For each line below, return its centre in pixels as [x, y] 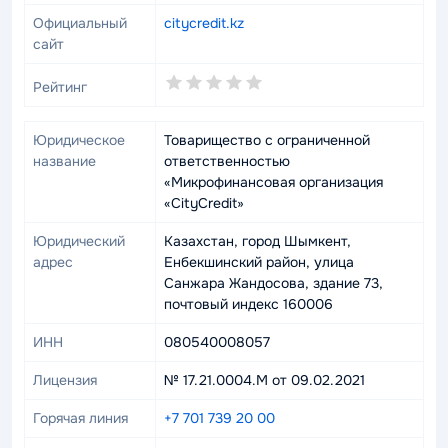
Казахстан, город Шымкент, [257, 241]
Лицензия [65, 380]
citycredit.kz [204, 23]
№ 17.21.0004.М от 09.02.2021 [264, 380]
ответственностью [227, 161]
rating [181, 102]
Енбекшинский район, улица [259, 262]
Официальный [80, 23]
